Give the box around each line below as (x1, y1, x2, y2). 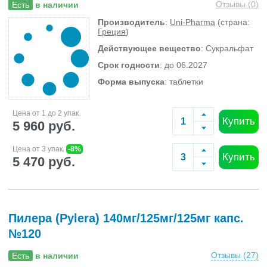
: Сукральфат (201, 44, 253, 53)
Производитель (98, 17, 165, 27)
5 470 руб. (13, 154, 75, 169)
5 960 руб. (13, 118, 75, 133)
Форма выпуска (98, 77, 164, 86)
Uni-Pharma (170, 17, 215, 27)
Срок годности (98, 60, 160, 70)
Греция (98, 27, 126, 36)
